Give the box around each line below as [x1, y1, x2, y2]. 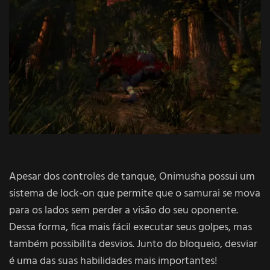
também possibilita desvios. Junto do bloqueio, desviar [9, 235, 257, 253]
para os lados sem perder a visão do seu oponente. [9, 201, 238, 219]
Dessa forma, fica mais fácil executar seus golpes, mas [9, 218, 252, 236]
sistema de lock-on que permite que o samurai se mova [9, 184, 260, 202]
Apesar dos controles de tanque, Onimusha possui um [9, 168, 255, 186]
